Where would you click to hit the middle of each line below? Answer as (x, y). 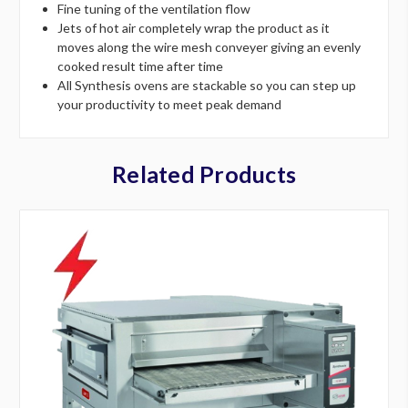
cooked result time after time (141, 66)
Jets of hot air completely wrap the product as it (194, 27)
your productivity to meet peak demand (170, 104)
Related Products (204, 173)
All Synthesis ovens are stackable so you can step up (207, 85)
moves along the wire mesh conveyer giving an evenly (209, 46)
